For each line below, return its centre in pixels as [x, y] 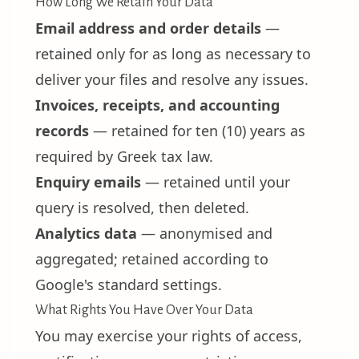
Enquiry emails [88, 182]
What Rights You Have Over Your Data [144, 310]
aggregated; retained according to [152, 259]
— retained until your [216, 182]
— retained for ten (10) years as [197, 131]
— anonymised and [205, 233]
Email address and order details [148, 28]
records [62, 131]
